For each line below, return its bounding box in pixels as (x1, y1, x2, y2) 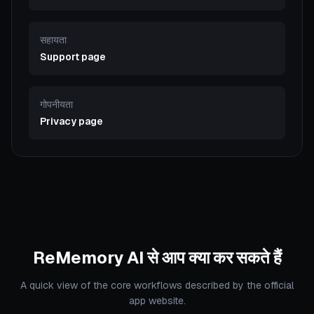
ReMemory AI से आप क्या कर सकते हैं (32, 247, 282, 268)
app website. (128, 294, 186, 307)
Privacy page (40, 115, 103, 128)
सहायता (40, 34, 67, 46)
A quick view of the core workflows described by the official (20, 279, 294, 292)
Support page (40, 50, 106, 63)
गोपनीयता (40, 98, 73, 111)
